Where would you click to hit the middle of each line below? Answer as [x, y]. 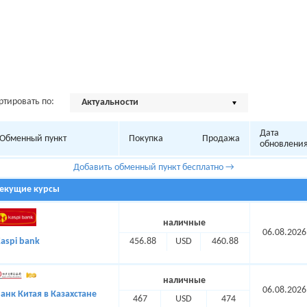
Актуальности [110, 102]
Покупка [146, 139]
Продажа [221, 139]
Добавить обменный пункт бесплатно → [154, 168]
